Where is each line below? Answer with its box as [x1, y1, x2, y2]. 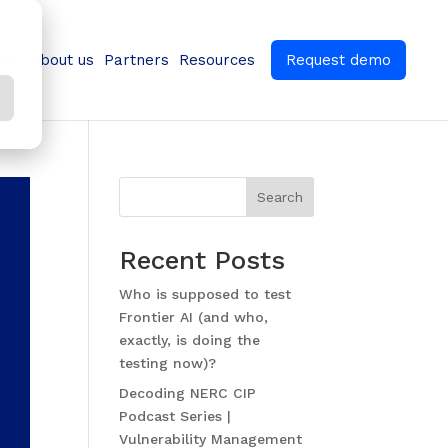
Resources [179, 51, 255, 69]
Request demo [286, 51, 391, 69]
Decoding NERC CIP [119, 385, 257, 401]
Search [256, 189, 303, 205]
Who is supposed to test [119, 286, 292, 302]
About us [30, 51, 94, 69]
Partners [104, 51, 169, 69]
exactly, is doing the [119, 332, 261, 348]
